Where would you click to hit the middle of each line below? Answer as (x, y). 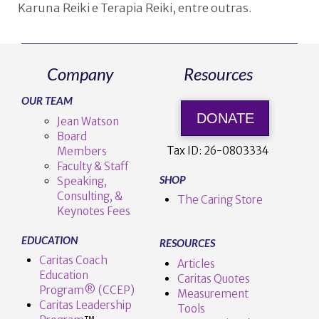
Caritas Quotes (213, 278)
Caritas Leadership (85, 305)
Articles (196, 263)
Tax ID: (185, 150)
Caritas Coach (73, 261)
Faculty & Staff (92, 166)
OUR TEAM (47, 101)
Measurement (213, 293)
